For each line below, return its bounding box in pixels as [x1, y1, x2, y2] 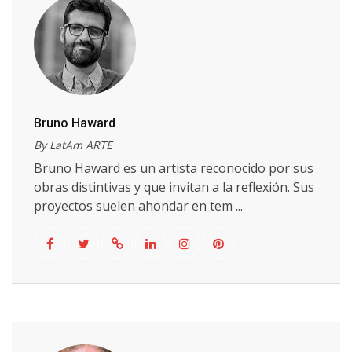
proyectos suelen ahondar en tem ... [34, 197, 243, 214]
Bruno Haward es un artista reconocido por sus [34, 159, 313, 177]
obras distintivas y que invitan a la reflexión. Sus [34, 178, 314, 196]
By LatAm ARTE [34, 137, 112, 152]
